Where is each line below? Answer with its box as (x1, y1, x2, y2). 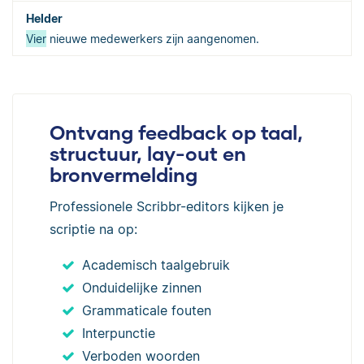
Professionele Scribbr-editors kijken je (50, 197, 284, 214)
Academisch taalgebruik (82, 256, 230, 273)
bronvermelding (50, 162, 197, 186)
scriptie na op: (50, 220, 137, 237)
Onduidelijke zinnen (82, 279, 201, 296)
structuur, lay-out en (50, 141, 246, 165)
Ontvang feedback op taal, (50, 119, 303, 144)
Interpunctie (82, 324, 155, 341)
